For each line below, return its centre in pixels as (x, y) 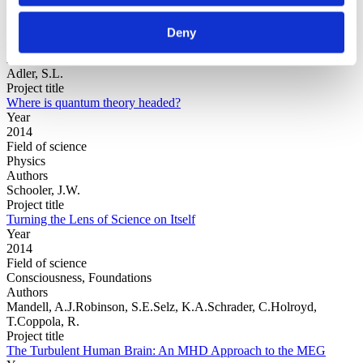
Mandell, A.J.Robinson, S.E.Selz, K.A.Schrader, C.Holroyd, (162, 306)
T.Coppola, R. (43, 321)
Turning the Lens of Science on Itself (101, 219)
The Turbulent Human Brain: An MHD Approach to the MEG (166, 350)
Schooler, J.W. (43, 190)
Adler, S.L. (35, 73)
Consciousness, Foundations (79, 277)
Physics (26, 160)
